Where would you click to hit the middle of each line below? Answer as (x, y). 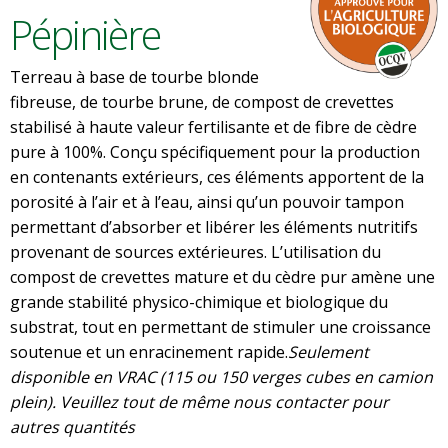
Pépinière (85, 34)
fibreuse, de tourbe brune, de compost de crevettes (202, 102)
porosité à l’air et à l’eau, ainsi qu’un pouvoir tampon (207, 202)
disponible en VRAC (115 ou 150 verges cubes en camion (221, 377)
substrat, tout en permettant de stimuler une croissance (220, 327)
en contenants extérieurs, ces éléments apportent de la (217, 177)
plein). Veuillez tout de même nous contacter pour (199, 402)
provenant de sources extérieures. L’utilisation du (195, 252)
